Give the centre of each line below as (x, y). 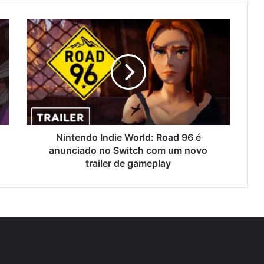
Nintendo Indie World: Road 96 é (128, 137)
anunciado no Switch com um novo (128, 150)
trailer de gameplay (128, 163)
